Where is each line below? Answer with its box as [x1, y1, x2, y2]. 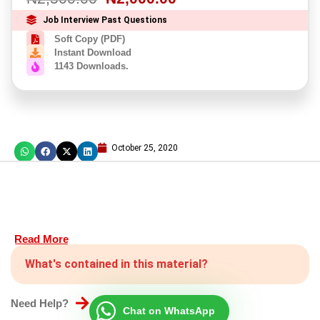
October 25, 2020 [111, 142, 178, 153]
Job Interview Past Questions [42, 14, 167, 25]
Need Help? [11, 296, 69, 309]
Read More [14, 232, 69, 245]
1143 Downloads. [54, 61, 129, 72]
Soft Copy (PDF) [54, 34, 125, 45]
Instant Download [54, 47, 131, 59]
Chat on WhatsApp [123, 305, 215, 317]
